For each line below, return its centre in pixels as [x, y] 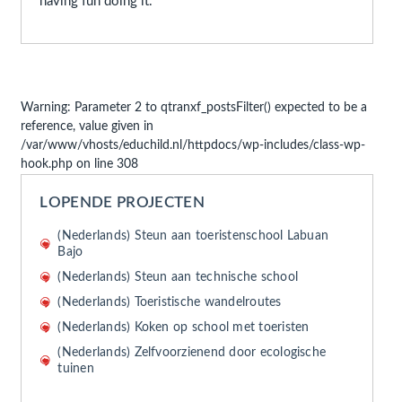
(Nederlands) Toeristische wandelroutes [170, 302]
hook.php [47, 164]
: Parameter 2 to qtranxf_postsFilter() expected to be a [218, 108]
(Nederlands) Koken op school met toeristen [184, 328]
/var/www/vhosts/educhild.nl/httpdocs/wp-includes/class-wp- [193, 145]
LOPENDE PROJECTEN [122, 202]
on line [95, 164]
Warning [44, 108]
